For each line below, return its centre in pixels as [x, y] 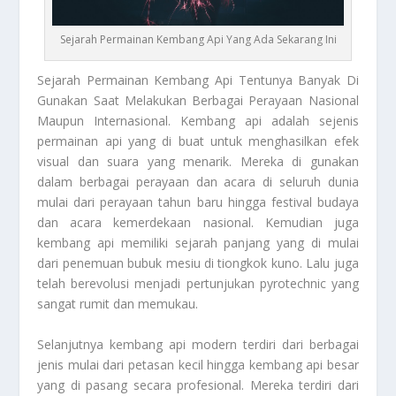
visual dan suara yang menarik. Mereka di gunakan [198, 162]
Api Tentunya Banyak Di [284, 80]
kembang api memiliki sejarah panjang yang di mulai [198, 243]
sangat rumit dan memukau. [118, 304]
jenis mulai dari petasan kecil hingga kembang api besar [198, 364]
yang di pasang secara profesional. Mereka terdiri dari [198, 385]
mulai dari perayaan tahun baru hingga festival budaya [198, 202]
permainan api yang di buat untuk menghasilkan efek [198, 141]
